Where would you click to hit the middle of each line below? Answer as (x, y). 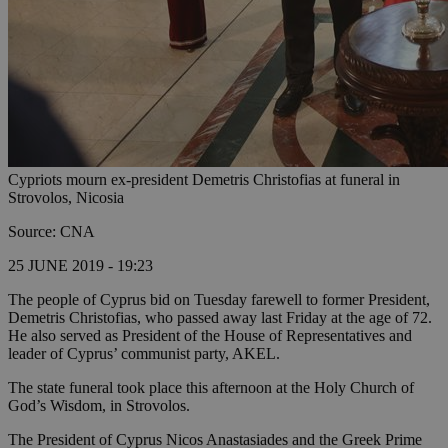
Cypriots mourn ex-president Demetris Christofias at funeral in (204, 180)
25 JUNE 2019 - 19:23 (80, 266)
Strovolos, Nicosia (66, 198)
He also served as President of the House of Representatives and (210, 336)
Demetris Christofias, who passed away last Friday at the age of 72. (220, 318)
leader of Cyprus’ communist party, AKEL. (144, 354)
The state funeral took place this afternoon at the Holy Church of (211, 388)
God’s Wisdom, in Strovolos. (99, 406)
